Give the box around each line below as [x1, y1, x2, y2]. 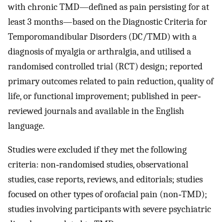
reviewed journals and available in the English [8, 105, 184, 116]
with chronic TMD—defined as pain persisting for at [8, 1, 209, 12]
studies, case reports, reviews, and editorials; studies [8, 174, 203, 185]
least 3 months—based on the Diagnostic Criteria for [8, 16, 207, 27]
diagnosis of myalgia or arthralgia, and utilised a [8, 46, 191, 57]
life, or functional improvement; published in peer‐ [8, 90, 201, 102]
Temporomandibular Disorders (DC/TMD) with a [8, 31, 197, 42]
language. [8, 120, 45, 131]
